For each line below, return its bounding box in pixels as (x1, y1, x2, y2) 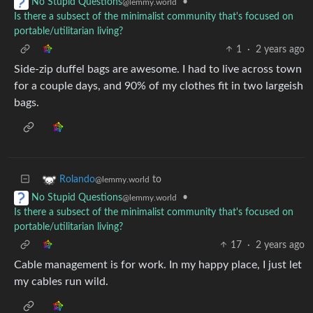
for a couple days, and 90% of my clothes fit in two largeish (14, 80, 303, 92)
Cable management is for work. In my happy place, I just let (14, 259, 302, 270)
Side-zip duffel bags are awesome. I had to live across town (14, 63, 302, 75)
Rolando (59, 174, 95, 184)
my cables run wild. (14, 275, 108, 287)
